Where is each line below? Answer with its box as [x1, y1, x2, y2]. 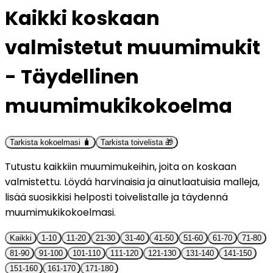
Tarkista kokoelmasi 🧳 [10, 137, 91, 147]
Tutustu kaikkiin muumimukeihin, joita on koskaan [5, 159, 236, 174]
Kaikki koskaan [5, 4, 160, 32]
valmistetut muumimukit [5, 34, 260, 62]
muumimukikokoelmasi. [5, 205, 116, 219]
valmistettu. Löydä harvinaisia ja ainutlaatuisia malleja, [5, 174, 260, 189]
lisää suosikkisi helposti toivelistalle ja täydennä [5, 190, 228, 204]
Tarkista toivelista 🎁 [101, 137, 173, 147]
